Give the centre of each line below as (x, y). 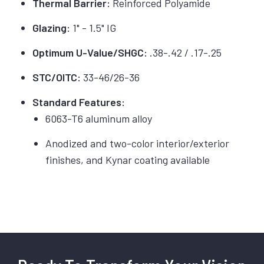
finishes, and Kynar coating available (127, 159)
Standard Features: (79, 102)
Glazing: (52, 27)
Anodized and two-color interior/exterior (137, 143)
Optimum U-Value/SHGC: (90, 52)
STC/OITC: (57, 77)
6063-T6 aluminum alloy (98, 118)
